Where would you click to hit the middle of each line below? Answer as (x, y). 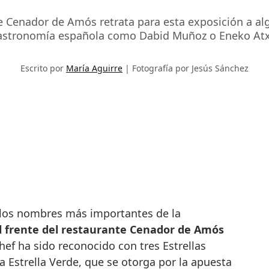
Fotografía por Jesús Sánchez (190, 68)
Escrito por (43, 68)
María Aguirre (94, 68)
